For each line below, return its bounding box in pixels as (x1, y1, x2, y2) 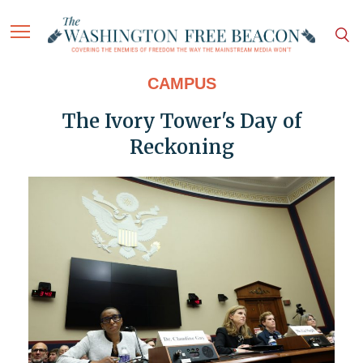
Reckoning (129, 135, 234, 160)
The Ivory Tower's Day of (62, 109, 301, 135)
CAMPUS (147, 75, 216, 93)
